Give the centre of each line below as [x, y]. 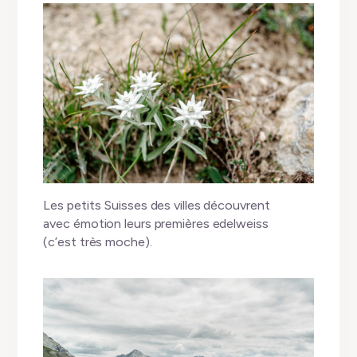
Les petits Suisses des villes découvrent [157, 205]
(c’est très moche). [98, 241]
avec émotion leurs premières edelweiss [156, 223]
